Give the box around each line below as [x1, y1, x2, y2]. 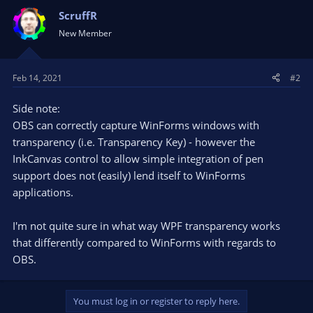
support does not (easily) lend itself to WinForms [13, 168, 245, 182]
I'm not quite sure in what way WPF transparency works [13, 218, 280, 233]
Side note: [13, 101, 60, 115]
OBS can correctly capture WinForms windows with [13, 117, 259, 132]
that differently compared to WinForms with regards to [13, 235, 276, 249]
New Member [59, 27, 112, 39]
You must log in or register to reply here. [73, 294, 240, 307]
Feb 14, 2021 [13, 71, 62, 84]
